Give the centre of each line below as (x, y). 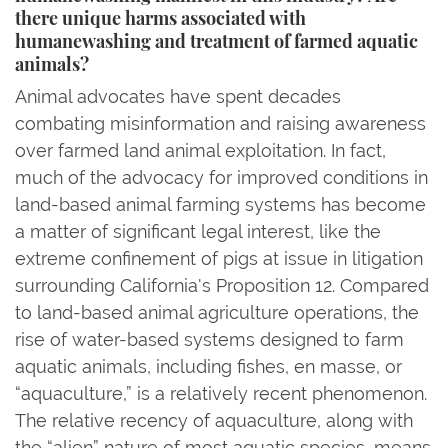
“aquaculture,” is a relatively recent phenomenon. (221, 393)
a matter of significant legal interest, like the (198, 231)
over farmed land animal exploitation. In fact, (200, 150)
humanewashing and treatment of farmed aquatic (216, 42)
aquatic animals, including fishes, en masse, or (208, 366)
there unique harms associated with (160, 19)
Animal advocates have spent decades (178, 96)
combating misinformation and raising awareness (220, 123)
